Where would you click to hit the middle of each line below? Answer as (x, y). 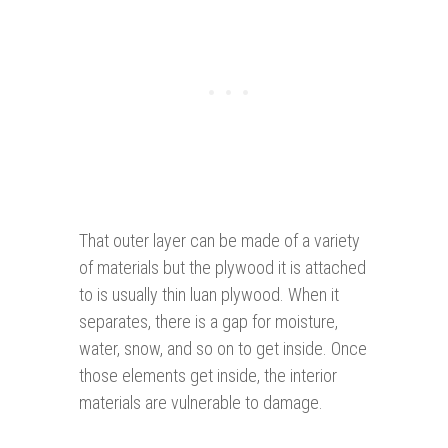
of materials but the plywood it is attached (222, 268)
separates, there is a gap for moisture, (208, 322)
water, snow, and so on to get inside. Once (223, 349)
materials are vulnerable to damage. (201, 403)
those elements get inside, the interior (208, 376)
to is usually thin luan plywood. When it (209, 295)
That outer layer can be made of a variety (219, 241)
